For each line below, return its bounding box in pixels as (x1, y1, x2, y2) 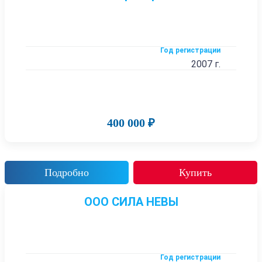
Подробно (44, 166, 89, 178)
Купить (179, 166, 212, 178)
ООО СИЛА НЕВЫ (84, 195, 178, 209)
